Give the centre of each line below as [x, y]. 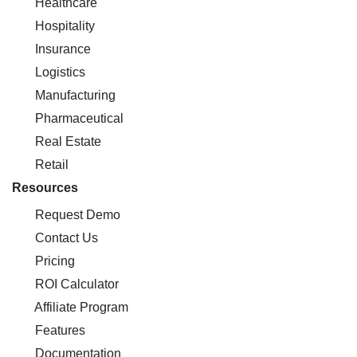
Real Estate [67, 141]
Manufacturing [74, 95]
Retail [50, 165]
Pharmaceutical [78, 118]
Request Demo [76, 215]
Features [59, 330]
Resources [45, 188]
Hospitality [63, 26]
